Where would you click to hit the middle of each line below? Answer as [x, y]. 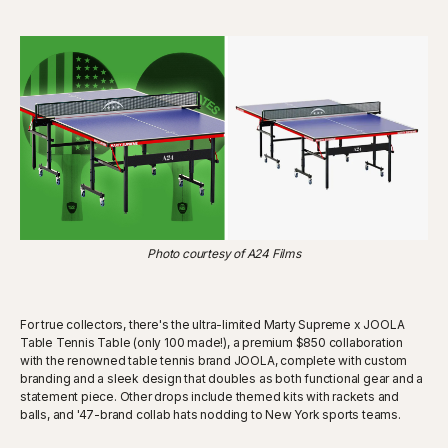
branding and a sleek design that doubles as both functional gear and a [221, 378]
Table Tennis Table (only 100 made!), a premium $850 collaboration [211, 342]
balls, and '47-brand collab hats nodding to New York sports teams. [210, 414]
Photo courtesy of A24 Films [224, 253]
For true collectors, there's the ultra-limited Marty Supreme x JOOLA [212, 324]
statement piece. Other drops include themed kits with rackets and [209, 396]
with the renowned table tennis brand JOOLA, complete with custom [214, 360]
